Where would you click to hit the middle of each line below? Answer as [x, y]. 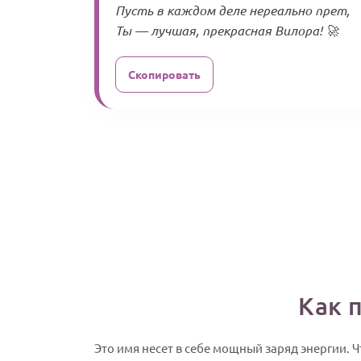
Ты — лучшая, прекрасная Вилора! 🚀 [227, 31]
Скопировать [164, 75]
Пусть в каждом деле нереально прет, [232, 10]
